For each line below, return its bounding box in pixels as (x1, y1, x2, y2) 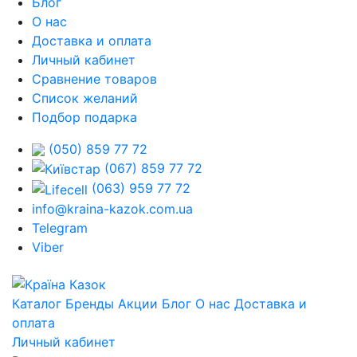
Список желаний (32, 89, 138, 106)
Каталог (12, 295, 61, 312)
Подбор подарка (32, 108, 137, 125)
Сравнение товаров (32, 70, 157, 87)
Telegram (32, 219, 88, 236)
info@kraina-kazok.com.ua (32, 200, 193, 217)
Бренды (65, 295, 114, 312)
